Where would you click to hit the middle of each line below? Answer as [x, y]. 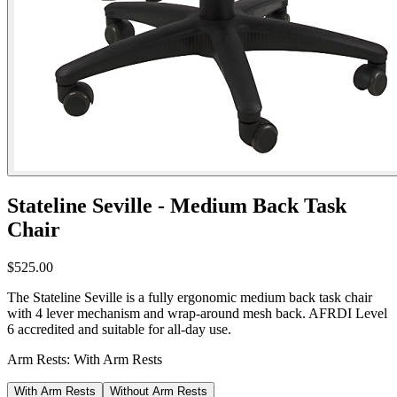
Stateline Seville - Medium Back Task [177, 205]
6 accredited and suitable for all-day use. [119, 329]
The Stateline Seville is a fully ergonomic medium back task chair [190, 297]
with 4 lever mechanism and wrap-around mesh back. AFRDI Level [197, 313]
